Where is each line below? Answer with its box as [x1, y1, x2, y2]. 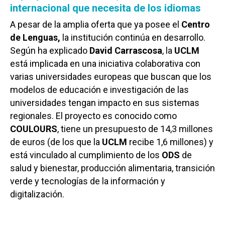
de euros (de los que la [10, 137, 102, 148]
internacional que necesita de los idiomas [10, 2, 201, 15]
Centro [181, 19, 210, 30]
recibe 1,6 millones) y [127, 137, 213, 148]
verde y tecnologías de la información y [10, 176, 165, 187]
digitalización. [10, 189, 64, 200]
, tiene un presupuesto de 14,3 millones [57, 124, 213, 135]
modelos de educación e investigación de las [10, 84, 189, 95]
